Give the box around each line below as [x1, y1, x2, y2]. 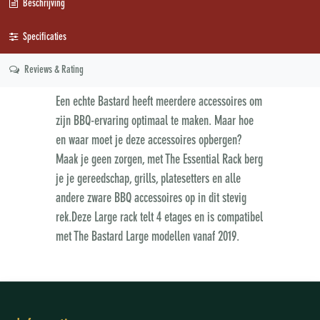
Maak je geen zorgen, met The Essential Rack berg [55, 153, 263, 166]
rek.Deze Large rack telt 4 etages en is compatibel [55, 211, 263, 224]
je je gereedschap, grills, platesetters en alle [55, 172, 241, 186]
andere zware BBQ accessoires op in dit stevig [55, 191, 246, 205]
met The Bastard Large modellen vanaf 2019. [55, 230, 242, 244]
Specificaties [20, 31, 66, 42]
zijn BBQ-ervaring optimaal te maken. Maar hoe [55, 114, 254, 128]
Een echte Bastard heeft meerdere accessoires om [55, 95, 262, 109]
